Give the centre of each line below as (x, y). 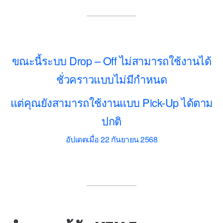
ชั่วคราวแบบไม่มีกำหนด (111, 79)
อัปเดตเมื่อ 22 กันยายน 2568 (111, 139)
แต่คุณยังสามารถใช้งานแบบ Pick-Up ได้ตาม (111, 102)
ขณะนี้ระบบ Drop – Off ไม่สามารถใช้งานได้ (111, 60)
